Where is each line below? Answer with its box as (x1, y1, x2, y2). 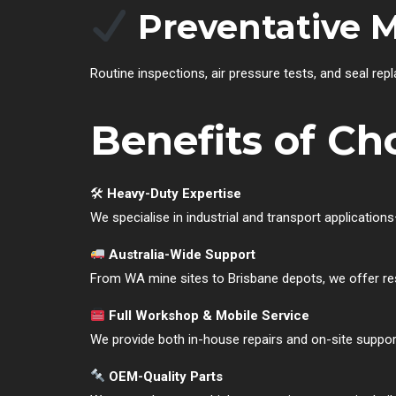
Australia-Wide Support (109, 246, 256, 263)
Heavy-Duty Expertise (107, 185, 241, 202)
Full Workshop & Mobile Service (109, 307, 310, 324)
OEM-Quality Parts (109, 368, 224, 385)
